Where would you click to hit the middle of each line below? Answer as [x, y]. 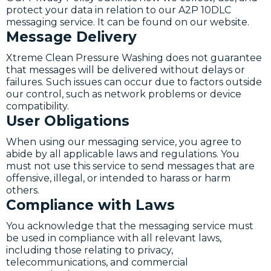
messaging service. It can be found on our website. [128, 22]
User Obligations [68, 121]
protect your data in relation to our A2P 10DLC [119, 10]
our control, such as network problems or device [124, 94]
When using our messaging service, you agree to [124, 142]
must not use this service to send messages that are [130, 166]
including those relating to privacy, [90, 250]
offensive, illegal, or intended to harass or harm [118, 178]
